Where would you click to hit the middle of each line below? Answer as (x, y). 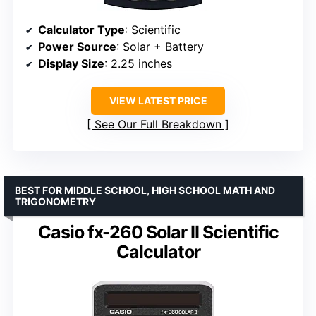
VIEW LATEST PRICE (158, 100)
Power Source (77, 46)
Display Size (71, 63)
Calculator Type (81, 29)
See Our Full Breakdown (158, 124)
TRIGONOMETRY (55, 201)
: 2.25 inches (138, 63)
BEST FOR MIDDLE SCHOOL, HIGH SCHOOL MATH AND (145, 190)
